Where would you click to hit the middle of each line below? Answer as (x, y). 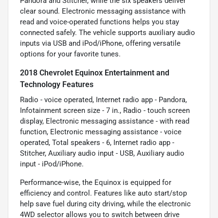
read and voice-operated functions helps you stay (100, 22)
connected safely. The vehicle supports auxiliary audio (108, 33)
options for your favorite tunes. (70, 54)
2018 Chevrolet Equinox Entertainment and (95, 73)
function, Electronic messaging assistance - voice (101, 132)
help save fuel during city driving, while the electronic (105, 204)
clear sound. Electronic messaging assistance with (103, 11)
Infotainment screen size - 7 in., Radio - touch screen (105, 111)
